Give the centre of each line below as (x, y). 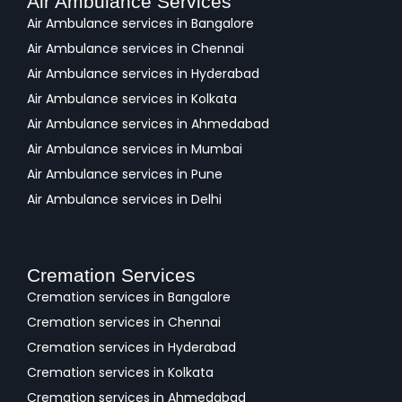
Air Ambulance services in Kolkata (132, 99)
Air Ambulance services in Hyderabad (143, 74)
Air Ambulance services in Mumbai (135, 149)
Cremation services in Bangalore (129, 297)
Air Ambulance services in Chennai (135, 49)
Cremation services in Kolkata (120, 373)
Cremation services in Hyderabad (131, 348)
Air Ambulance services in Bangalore (140, 24)
